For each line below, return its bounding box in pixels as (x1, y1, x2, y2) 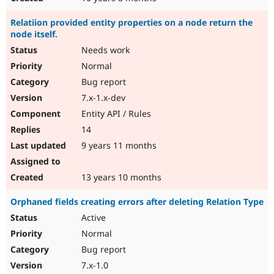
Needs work (79, 44, 130, 56)
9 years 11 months (79, 139, 157, 152)
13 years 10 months (79, 171, 161, 183)
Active (79, 212, 106, 224)
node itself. (10, 28, 57, 40)
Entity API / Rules (79, 108, 151, 120)
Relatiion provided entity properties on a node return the (10, 17, 253, 29)
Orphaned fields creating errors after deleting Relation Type (10, 196, 264, 208)
